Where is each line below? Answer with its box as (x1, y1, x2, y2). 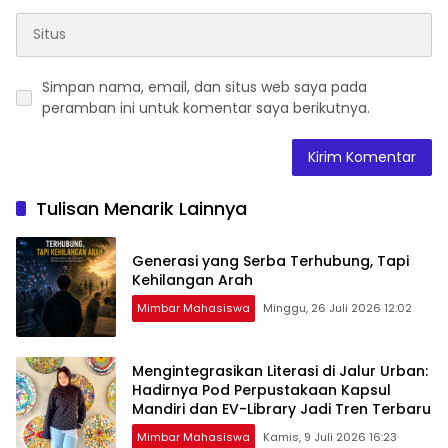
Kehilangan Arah (132, 269, 253, 290)
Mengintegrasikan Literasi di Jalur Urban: (132, 361, 428, 382)
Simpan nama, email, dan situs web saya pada (42, 76, 367, 97)
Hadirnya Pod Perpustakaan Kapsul (132, 380, 391, 401)
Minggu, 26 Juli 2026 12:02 (263, 299, 412, 316)
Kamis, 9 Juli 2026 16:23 (263, 429, 397, 446)
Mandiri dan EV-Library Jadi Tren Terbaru (132, 399, 431, 420)
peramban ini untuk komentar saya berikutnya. (42, 97, 370, 118)
